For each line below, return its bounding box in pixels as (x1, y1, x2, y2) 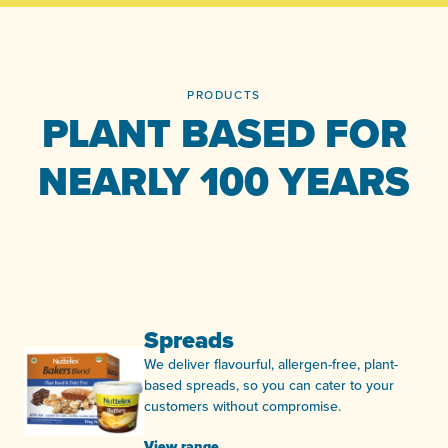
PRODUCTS (187, 85, 261, 103)
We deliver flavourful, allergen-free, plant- (144, 353, 398, 374)
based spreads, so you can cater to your (144, 374, 394, 395)
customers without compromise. (144, 395, 341, 416)
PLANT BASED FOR (41, 103, 407, 163)
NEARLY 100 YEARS (38, 151, 410, 211)
